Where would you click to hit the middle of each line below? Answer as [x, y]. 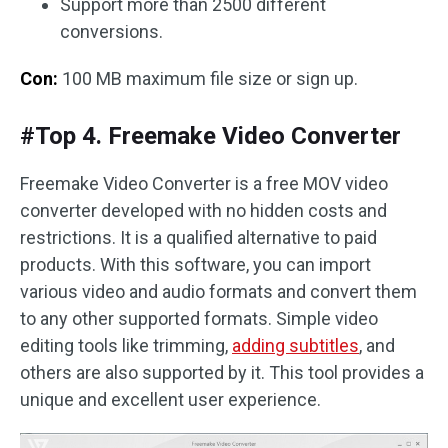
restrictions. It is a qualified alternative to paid [198, 238]
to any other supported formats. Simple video [199, 319]
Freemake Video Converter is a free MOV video [204, 184]
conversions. [111, 32]
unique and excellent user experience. [170, 400]
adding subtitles [295, 346]
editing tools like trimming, [126, 346]
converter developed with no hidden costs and [203, 211]
